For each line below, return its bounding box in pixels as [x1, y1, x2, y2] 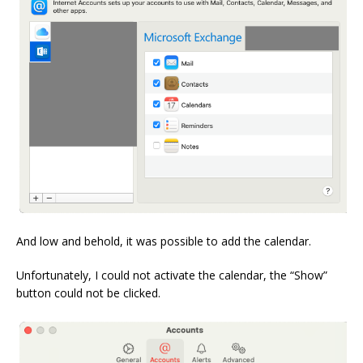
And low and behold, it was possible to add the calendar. [16, 233, 311, 249]
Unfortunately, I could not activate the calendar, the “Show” [16, 267, 327, 283]
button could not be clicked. [16, 284, 160, 301]
